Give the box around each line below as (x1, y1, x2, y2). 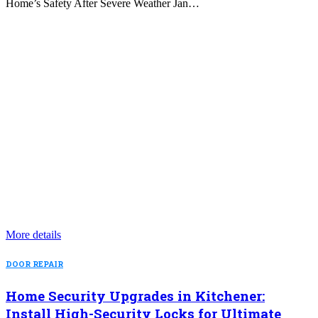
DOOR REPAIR (6, 258, 63, 269)
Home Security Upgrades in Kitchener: (6, 286, 265, 305)
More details (6, 228, 61, 241)
